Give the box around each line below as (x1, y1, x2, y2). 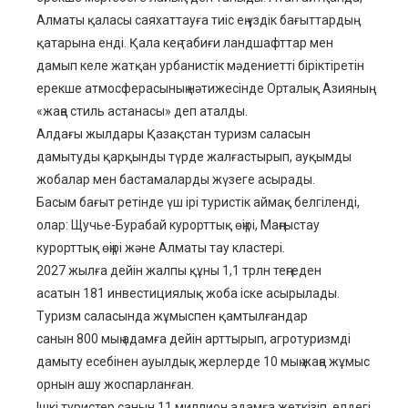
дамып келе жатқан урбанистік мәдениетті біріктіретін (36, 58, 364, 74)
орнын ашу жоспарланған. (36, 377, 194, 393)
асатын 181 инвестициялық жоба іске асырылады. (36, 286, 340, 301)
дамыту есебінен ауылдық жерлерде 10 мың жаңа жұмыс (36, 354, 370, 370)
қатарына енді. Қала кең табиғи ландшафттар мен (36, 36, 333, 51)
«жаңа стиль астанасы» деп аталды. (36, 104, 248, 119)
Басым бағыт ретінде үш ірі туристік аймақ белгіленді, (36, 195, 360, 210)
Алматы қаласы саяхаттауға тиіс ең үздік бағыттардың (36, 13, 353, 28)
